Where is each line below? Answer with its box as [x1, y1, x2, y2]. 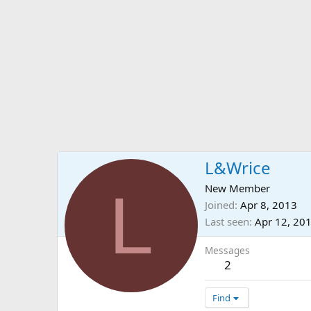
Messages [205, 244, 250, 258]
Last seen [205, 215, 249, 229]
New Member [205, 181, 270, 196]
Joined [205, 198, 235, 212]
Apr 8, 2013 [240, 198, 297, 212]
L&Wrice [205, 156, 271, 180]
